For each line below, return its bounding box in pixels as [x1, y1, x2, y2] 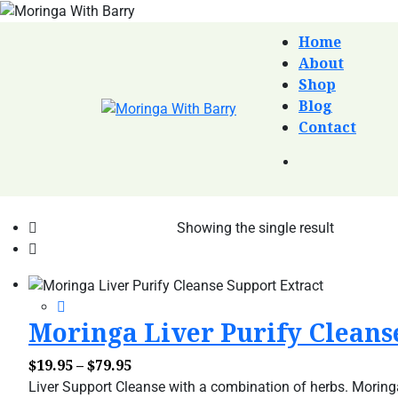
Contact [298, 116, 356, 137]
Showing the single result [177, 219, 334, 236]
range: [131, 375, 179, 395]
